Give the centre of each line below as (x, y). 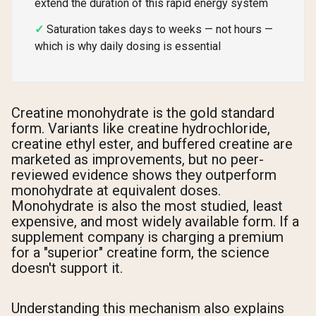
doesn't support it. (67, 268)
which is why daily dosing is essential (128, 46)
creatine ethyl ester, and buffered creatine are (152, 144)
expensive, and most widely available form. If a (155, 221)
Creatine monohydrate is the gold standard (143, 113)
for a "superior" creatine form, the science (140, 252)
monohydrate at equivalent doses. (116, 190)
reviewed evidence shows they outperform (144, 175)
